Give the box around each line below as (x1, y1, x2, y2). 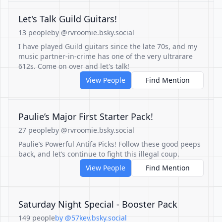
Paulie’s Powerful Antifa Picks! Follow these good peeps (18, 139, 201, 149)
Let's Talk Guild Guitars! (18, 13, 117, 25)
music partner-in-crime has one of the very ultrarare (18, 52, 193, 61)
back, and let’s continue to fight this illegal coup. (18, 149, 179, 159)
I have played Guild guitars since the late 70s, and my (18, 42, 197, 51)
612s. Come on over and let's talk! (18, 61, 129, 71)
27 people (18, 125, 51, 135)
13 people (18, 28, 51, 37)
